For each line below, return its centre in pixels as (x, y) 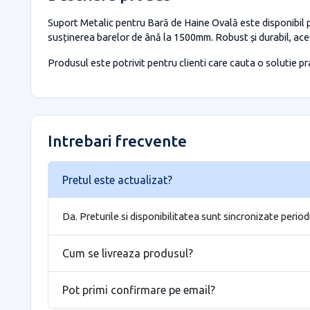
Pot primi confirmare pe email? (139, 290)
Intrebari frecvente (117, 141)
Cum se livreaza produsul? (128, 253)
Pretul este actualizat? (117, 180)
